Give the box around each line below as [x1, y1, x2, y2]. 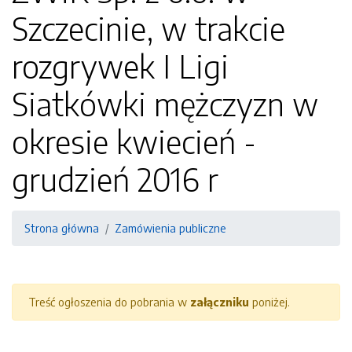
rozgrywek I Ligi [12, 46, 229, 86]
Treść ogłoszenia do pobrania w [28, 295, 190, 309]
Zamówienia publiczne [115, 221, 226, 235]
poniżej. [249, 295, 290, 309]
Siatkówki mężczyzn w [12, 84, 318, 123]
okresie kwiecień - [12, 122, 256, 161]
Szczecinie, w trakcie [12, 9, 285, 48]
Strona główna [24, 221, 99, 235]
